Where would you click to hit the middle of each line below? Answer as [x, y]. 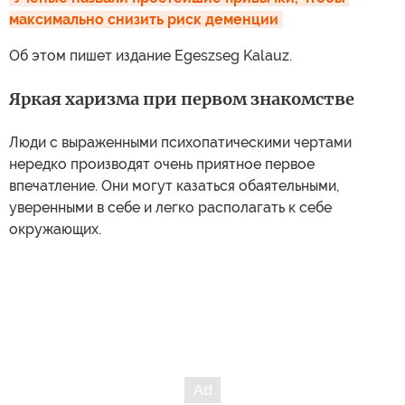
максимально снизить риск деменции [144, 19]
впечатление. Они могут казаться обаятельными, [174, 186]
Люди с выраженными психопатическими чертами [180, 142]
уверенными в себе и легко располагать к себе [170, 207]
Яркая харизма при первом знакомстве [182, 99]
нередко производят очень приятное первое [162, 164]
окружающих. [55, 229]
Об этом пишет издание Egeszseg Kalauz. [151, 56]
